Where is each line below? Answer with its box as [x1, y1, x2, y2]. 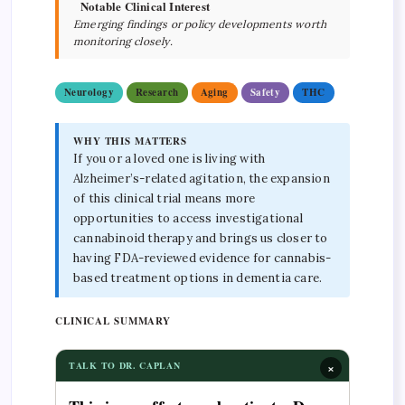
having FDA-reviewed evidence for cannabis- [73, 250, 332, 266]
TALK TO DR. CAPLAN [69, 359, 181, 372]
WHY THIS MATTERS [73, 133, 188, 148]
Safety [250, 84, 281, 99]
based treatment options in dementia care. [73, 269, 323, 286]
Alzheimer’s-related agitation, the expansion [73, 170, 330, 186]
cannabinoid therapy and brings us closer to [73, 230, 328, 246]
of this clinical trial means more [73, 190, 256, 206]
